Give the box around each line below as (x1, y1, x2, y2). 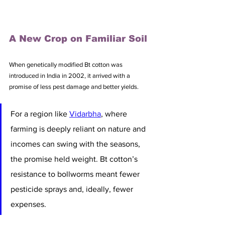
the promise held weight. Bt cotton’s (11, 155, 140, 164)
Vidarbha (69, 109, 101, 119)
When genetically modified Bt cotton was (9, 61, 124, 69)
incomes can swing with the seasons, (11, 140, 142, 149)
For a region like (11, 109, 69, 119)
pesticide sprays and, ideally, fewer (11, 185, 135, 194)
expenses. (11, 200, 48, 209)
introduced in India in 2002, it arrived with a (9, 72, 132, 80)
